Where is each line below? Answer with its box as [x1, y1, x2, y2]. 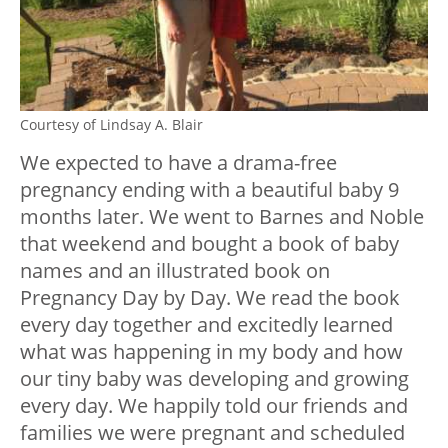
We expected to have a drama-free [20, 149, 337, 177]
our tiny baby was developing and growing [20, 365, 409, 393]
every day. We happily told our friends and [20, 392, 408, 420]
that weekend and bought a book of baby [20, 230, 399, 258]
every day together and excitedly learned [20, 311, 393, 339]
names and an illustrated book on [20, 257, 330, 285]
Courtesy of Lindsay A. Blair [20, 115, 203, 135]
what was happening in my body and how [20, 338, 403, 366]
